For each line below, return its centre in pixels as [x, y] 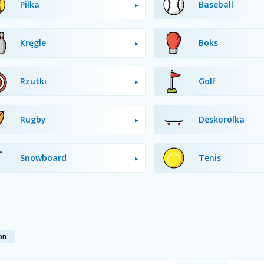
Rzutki [33, 81]
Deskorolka [221, 119]
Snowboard [43, 158]
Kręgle [33, 43]
